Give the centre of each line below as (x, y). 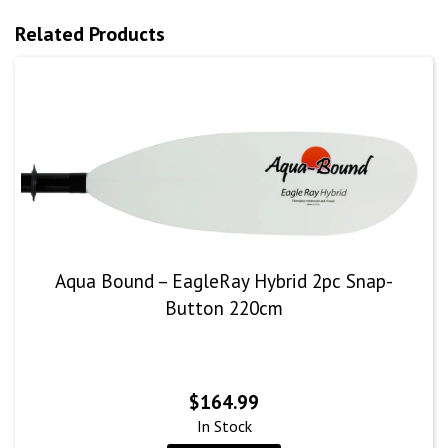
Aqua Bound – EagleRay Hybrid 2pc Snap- (224, 281)
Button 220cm (224, 308)
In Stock (224, 426)
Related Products (90, 34)
